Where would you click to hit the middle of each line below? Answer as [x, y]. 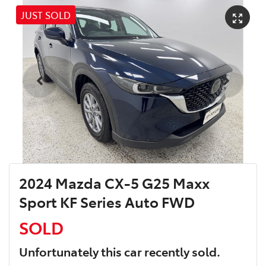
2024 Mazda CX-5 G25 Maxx [114, 183]
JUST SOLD [46, 15]
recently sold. [181, 251]
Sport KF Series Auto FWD [107, 202]
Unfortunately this [72, 251]
